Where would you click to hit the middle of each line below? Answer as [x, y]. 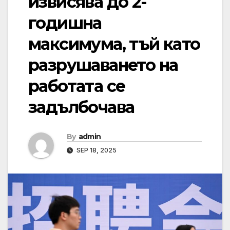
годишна [65, 23]
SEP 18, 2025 [96, 150]
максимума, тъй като [114, 44]
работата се [77, 86]
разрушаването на [103, 65]
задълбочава [81, 107]
